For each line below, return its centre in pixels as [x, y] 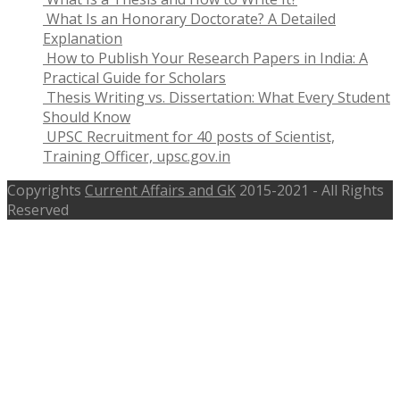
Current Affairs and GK [160, 190]
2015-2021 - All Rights [310, 190]
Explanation [83, 38]
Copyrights [46, 190]
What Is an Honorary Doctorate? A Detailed [191, 19]
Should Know [87, 117]
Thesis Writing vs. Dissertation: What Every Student [218, 97]
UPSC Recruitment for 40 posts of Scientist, [191, 137]
